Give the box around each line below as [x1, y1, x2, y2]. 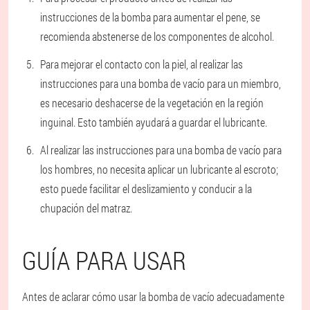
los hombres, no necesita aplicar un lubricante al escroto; [40, 161, 278, 176]
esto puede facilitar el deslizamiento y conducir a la [40, 181, 252, 196]
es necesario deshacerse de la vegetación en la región [40, 95, 264, 110]
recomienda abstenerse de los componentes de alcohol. [40, 28, 274, 44]
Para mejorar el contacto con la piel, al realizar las [40, 56, 243, 71]
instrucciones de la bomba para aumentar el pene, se [40, 9, 260, 24]
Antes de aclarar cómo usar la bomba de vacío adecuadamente [22, 289, 284, 304]
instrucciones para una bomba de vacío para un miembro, [40, 75, 281, 91]
